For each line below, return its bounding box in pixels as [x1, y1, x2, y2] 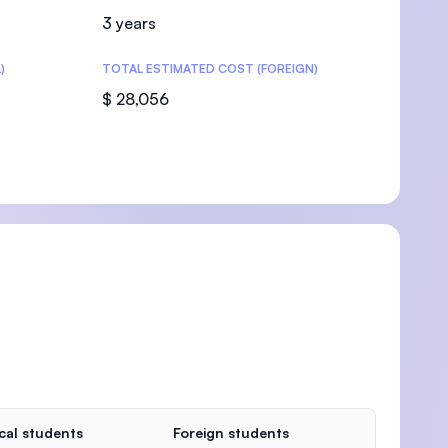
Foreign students [173, 424, 289, 441]
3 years [102, 13, 156, 33]
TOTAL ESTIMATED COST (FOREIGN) [102, 61, 318, 76]
